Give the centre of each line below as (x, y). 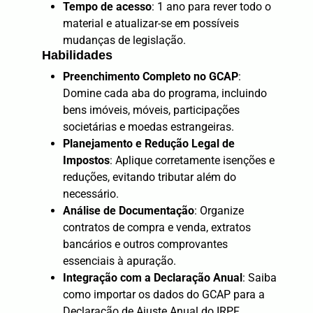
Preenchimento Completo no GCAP (151, 76)
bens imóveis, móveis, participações (151, 110)
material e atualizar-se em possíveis (151, 23)
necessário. (91, 194)
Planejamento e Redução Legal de (149, 143)
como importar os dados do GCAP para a (164, 294)
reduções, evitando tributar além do (150, 177)
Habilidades (77, 55)
